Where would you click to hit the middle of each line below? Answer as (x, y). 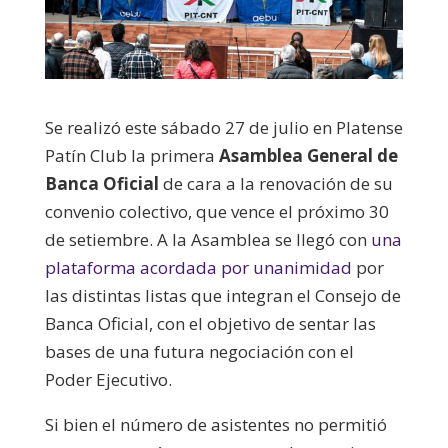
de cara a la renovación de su (275, 183)
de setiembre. (100, 239)
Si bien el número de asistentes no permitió (215, 424)
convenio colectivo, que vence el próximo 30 (216, 211)
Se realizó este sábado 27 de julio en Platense (223, 127)
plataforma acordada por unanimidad (200, 267)
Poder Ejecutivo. (108, 379)
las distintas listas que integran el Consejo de (222, 295)
